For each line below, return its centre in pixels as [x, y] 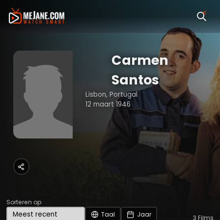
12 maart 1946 [108, 105]
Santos [135, 80]
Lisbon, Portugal [112, 95]
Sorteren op [24, 202]
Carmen [140, 60]
